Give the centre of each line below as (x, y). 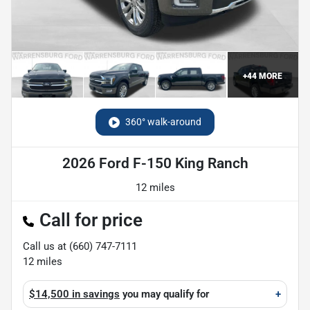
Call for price (91, 220)
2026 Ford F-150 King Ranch (155, 163)
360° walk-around (163, 121)
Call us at (46, 246)
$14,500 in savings (74, 294)
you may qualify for (164, 294)
